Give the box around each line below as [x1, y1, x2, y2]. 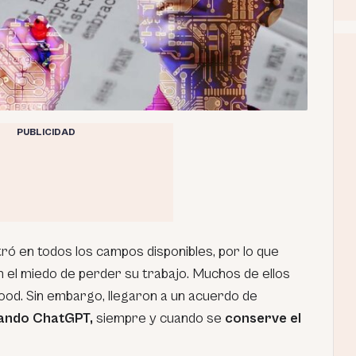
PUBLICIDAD [16, 126, 75, 137]
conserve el [225, 309, 301, 327]
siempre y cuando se [96, 309, 225, 327]
